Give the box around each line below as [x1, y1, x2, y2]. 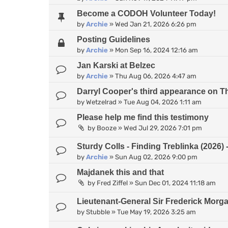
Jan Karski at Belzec [77, 61, 155, 70]
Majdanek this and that [77, 167, 164, 177]
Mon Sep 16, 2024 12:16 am [115, 46, 198, 54]
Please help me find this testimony [77, 112, 209, 122]
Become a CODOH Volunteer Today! [77, 9, 216, 18]
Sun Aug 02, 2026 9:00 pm [115, 153, 197, 161]
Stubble [86, 208, 110, 216]
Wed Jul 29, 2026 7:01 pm [124, 124, 202, 132]
